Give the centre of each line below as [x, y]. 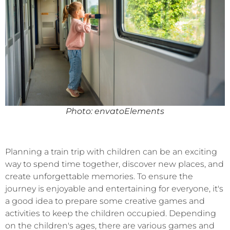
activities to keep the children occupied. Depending [111, 213]
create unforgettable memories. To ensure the [99, 176]
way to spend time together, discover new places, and [114, 164]
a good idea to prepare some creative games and [105, 201]
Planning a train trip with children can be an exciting [111, 152]
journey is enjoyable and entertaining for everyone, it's [114, 189]
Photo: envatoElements [115, 111]
